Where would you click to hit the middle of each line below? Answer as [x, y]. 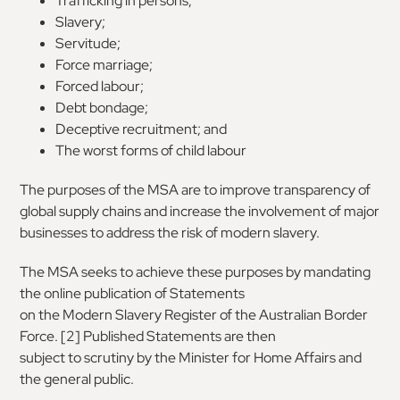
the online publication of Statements [133, 293]
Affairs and [329, 357]
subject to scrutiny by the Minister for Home [156, 357]
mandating [337, 271]
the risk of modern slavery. [239, 232]
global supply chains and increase [121, 211]
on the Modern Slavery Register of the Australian [171, 314]
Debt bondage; [102, 107]
